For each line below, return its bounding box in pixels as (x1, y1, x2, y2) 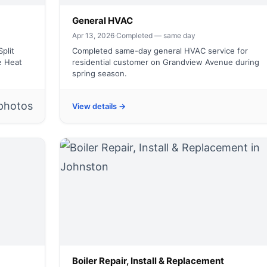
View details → (72, 101, 126, 111)
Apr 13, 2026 (72, 31, 114, 40)
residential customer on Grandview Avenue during (72, 57, 259, 67)
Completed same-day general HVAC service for (72, 46, 248, 55)
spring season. (72, 69, 127, 78)
